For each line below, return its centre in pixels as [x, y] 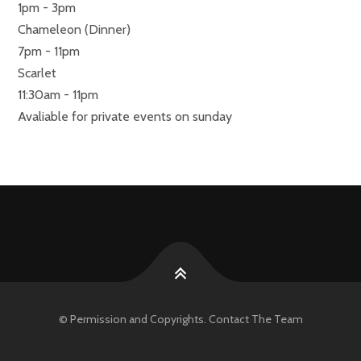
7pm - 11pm [49, 52]
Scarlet [37, 73]
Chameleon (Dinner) [74, 30]
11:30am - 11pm [58, 95]
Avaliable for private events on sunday [125, 117]
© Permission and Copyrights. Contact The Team [180, 320]
